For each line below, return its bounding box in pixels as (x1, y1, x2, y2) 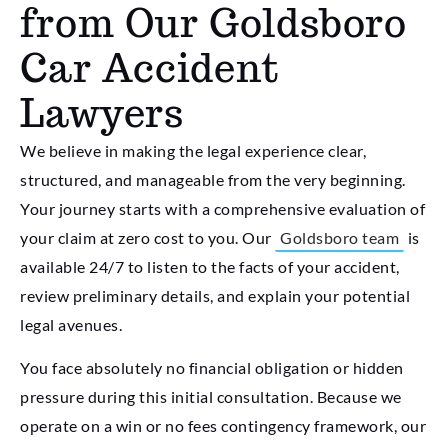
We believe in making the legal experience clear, (20, 140, 366, 160)
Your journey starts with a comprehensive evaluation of (20, 198, 425, 218)
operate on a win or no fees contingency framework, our (20, 416, 426, 436)
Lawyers (20, 87, 184, 138)
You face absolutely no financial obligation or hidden (20, 358, 404, 378)
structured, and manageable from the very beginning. (20, 169, 406, 189)
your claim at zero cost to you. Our (20, 227, 275, 247)
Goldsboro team (280, 227, 399, 247)
